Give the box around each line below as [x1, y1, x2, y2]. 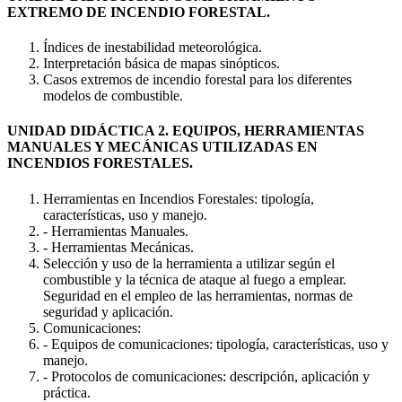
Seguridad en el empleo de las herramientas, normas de [43, 287, 353, 303]
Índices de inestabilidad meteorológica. [43, 39, 262, 55]
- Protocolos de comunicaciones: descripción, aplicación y [43, 368, 370, 384]
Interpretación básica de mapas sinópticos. [43, 55, 280, 71]
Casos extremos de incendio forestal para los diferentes [43, 71, 352, 87]
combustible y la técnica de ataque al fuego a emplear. [43, 271, 346, 287]
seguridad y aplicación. [43, 303, 173, 319]
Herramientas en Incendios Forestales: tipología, [43, 190, 314, 206]
